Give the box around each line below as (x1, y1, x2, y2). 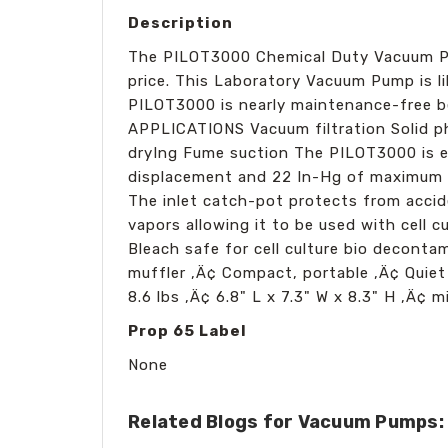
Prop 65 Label (128, 321, 247, 340)
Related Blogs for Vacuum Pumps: (128, 410, 444, 433)
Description (128, 13, 233, 32)
